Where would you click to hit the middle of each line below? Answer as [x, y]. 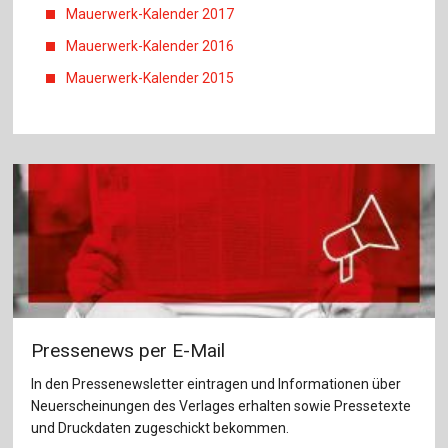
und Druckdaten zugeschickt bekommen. [159, 427]
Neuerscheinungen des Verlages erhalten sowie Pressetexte [220, 405]
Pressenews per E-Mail [127, 351]
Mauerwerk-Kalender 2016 [150, 46]
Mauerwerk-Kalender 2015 [150, 78]
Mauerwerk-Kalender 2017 [150, 14]
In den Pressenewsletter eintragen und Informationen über [215, 383]
